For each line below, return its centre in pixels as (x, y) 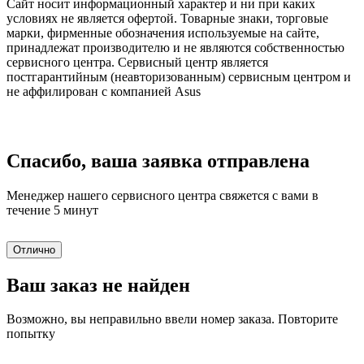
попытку (31, 334)
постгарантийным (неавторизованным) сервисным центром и (179, 76)
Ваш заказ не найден (98, 285)
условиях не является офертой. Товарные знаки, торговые (167, 18)
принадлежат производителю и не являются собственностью (175, 47)
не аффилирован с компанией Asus (104, 91)
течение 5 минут (52, 210)
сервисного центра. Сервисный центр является (137, 62)
